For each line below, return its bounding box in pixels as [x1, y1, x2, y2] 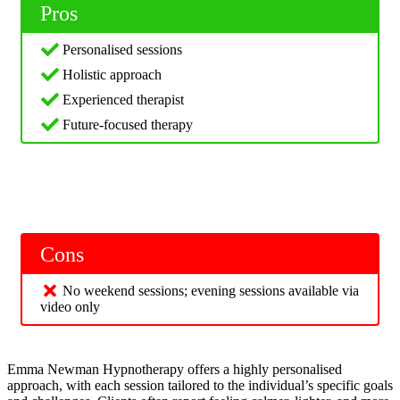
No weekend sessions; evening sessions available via [62, 282, 359, 298]
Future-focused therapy [62, 116, 193, 132]
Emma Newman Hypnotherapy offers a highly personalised [7, 361, 342, 377]
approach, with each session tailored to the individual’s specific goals [7, 377, 393, 393]
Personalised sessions [62, 41, 182, 57]
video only [40, 298, 100, 314]
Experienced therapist [62, 91, 184, 107]
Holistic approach [62, 66, 162, 82]
